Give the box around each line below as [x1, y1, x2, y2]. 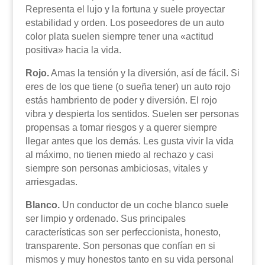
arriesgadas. [25, 177, 77, 187]
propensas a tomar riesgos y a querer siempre [25, 122, 217, 132]
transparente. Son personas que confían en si [25, 241, 215, 251]
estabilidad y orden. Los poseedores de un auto [25, 18, 224, 28]
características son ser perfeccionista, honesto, [25, 227, 221, 237]
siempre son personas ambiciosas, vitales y [25, 163, 208, 173]
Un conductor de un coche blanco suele [59, 200, 228, 210]
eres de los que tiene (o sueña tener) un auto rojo [25, 82, 231, 92]
